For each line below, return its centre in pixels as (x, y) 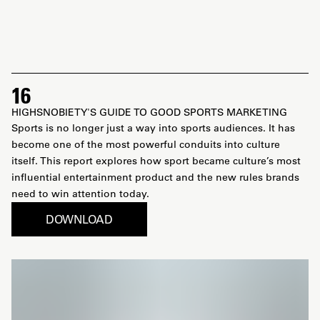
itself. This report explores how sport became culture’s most (156, 161)
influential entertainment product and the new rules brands (155, 177)
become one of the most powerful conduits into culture (146, 144)
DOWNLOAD (79, 219)
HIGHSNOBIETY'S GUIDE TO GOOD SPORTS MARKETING (149, 112)
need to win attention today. (80, 194)
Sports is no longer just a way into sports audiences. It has (153, 128)
